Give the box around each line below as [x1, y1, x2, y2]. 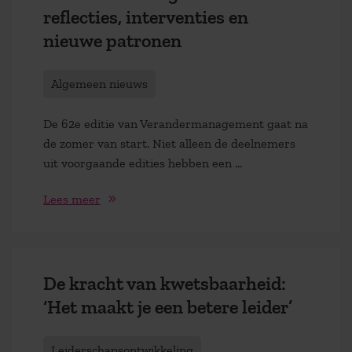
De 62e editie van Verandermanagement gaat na [43, 115, 308, 131]
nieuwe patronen [43, 29, 181, 52]
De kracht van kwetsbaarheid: [43, 272, 286, 295]
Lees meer [43, 192, 101, 207]
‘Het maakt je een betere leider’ [43, 295, 292, 319]
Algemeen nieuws [51, 75, 148, 91]
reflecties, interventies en [43, 5, 248, 28]
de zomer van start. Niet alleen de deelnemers [43, 135, 295, 151]
